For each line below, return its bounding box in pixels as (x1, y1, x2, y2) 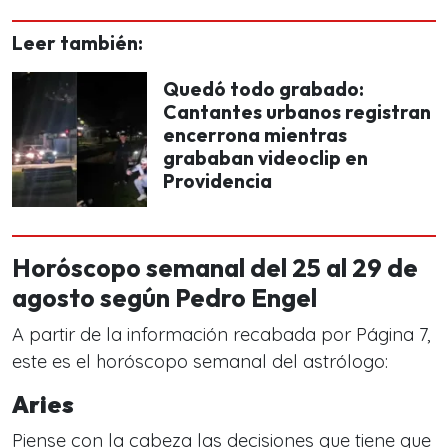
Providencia (163, 169, 272, 193)
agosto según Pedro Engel (12, 282, 317, 314)
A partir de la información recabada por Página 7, (12, 323, 431, 346)
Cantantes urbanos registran (163, 100, 431, 124)
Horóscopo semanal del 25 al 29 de (12, 252, 418, 284)
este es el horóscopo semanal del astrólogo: (12, 350, 388, 373)
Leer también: (12, 31, 143, 55)
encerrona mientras (163, 123, 347, 147)
